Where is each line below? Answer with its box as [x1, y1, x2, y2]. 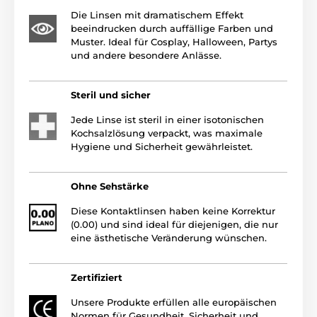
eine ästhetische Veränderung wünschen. [71, 231, 267, 243]
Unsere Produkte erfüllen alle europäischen [71, 296, 277, 308]
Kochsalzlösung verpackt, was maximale [71, 127, 263, 139]
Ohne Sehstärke [71, 180, 149, 192]
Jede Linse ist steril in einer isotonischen [71, 113, 264, 125]
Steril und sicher [71, 88, 151, 100]
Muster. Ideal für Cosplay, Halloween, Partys [71, 35, 277, 47]
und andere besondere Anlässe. [71, 49, 221, 61]
